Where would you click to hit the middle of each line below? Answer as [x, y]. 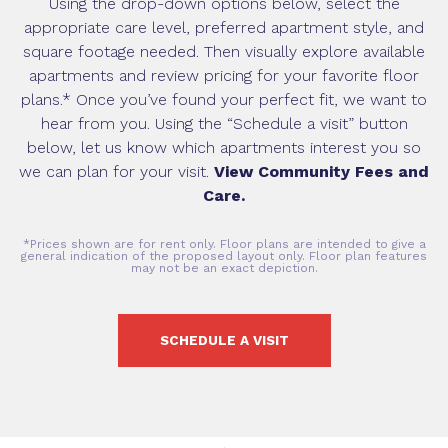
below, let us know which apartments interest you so [224, 147]
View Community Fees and [321, 171]
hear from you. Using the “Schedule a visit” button [224, 123]
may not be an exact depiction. [224, 268]
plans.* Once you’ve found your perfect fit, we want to [224, 99]
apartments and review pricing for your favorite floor [224, 75]
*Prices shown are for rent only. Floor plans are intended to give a [224, 244]
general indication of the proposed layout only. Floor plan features [224, 256]
